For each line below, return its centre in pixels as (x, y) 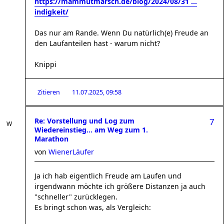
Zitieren (49, 92)
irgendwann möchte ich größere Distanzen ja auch (120, 186)
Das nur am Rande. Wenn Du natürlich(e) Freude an (121, 33)
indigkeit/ (51, 12)
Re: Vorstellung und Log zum (84, 121)
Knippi (45, 64)
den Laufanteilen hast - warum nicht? (97, 43)
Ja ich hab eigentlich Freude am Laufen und (108, 176)
